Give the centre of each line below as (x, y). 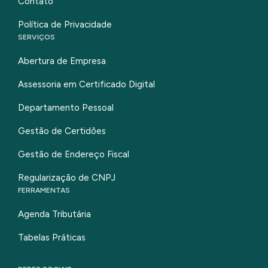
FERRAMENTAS (44, 191)
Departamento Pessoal (66, 108)
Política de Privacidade (65, 25)
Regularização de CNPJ (67, 178)
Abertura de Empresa (62, 61)
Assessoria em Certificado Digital (86, 85)
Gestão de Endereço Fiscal (74, 155)
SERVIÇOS (36, 37)
